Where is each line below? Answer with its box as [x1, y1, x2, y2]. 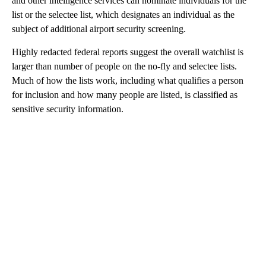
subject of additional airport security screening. [12, 24, 186, 34]
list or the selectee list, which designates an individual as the [12, 9, 235, 20]
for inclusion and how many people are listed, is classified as [12, 90, 237, 100]
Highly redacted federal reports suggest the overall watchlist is [12, 47, 243, 58]
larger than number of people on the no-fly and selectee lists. [12, 61, 237, 72]
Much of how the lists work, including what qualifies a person [12, 75, 243, 86]
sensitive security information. [12, 104, 123, 115]
